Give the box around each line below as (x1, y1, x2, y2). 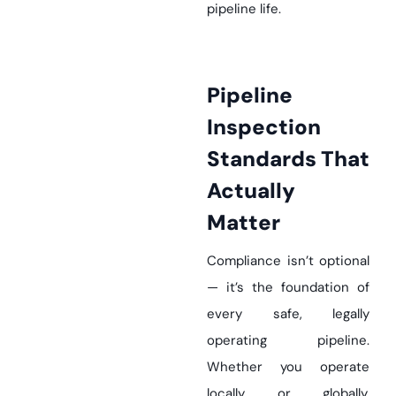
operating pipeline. (207, 331, 369, 350)
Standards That (207, 145, 369, 173)
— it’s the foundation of (207, 278, 369, 297)
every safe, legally (207, 305, 369, 324)
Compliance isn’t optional (207, 252, 369, 270)
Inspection (207, 113, 321, 141)
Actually (207, 177, 295, 205)
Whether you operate (207, 358, 369, 377)
